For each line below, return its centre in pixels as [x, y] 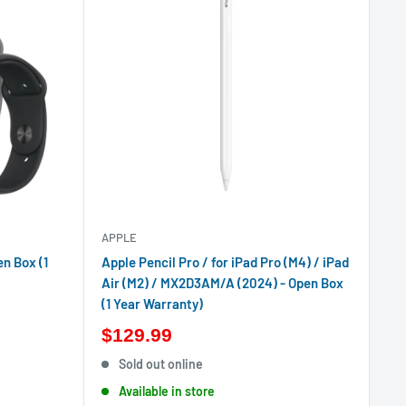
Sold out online [161, 364]
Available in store [167, 391]
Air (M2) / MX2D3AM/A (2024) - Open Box [222, 283]
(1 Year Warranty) [152, 304]
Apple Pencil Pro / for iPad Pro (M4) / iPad [225, 262]
